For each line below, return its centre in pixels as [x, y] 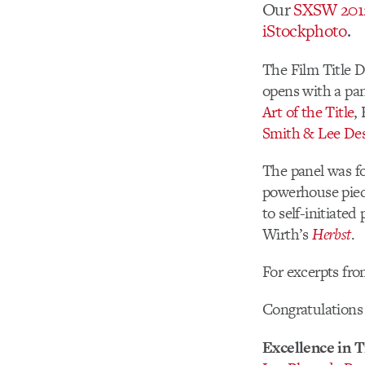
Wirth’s [288, 235]
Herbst [332, 235]
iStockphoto [305, 31]
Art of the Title [308, 112]
